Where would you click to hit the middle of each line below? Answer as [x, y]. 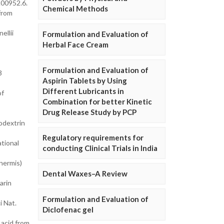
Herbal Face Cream [75, 45]
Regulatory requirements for [93, 138]
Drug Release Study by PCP [89, 112]
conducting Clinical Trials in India [100, 148]
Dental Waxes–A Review [85, 174]
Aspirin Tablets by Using [85, 81]
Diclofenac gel [68, 210]
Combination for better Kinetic [97, 102]
